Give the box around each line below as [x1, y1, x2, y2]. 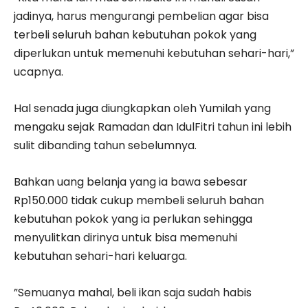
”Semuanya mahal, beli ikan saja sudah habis [14, 285, 252, 301]
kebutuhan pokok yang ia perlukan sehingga [14, 211, 252, 228]
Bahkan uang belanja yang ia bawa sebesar [14, 174, 247, 190]
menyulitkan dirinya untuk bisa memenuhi [14, 230, 237, 246]
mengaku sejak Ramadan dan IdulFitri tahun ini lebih [14, 119, 291, 135]
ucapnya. [14, 64, 63, 80]
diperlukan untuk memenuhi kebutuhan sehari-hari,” [14, 45, 294, 62]
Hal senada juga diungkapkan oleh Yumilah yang [14, 100, 271, 117]
